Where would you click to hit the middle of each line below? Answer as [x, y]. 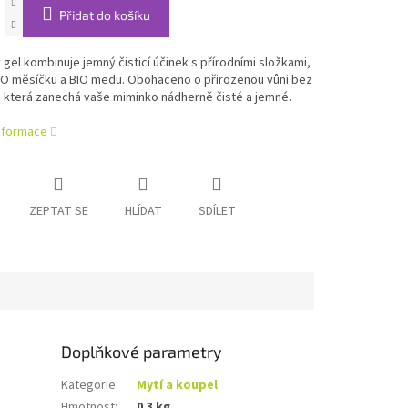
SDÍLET [217, 212]
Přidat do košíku [104, 15]
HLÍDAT [143, 212]
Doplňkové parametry [142, 352]
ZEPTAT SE [58, 212]
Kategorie [89, 386]
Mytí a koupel [178, 386]
